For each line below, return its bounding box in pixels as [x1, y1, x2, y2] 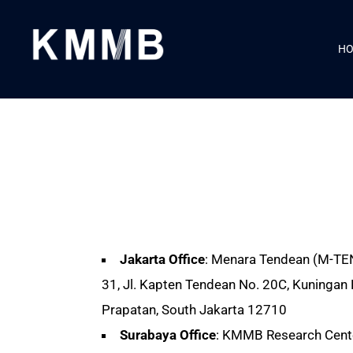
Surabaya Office [120, 326, 216, 343]
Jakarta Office [120, 251, 205, 267]
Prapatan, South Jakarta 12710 [102, 301, 287, 318]
